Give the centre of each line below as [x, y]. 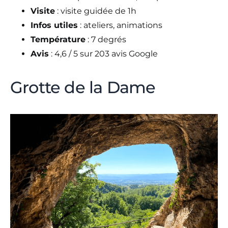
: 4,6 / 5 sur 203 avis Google [103, 53]
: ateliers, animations [120, 25]
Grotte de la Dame [83, 87]
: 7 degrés [106, 39]
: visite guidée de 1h [96, 11]
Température [58, 39]
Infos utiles [54, 25]
